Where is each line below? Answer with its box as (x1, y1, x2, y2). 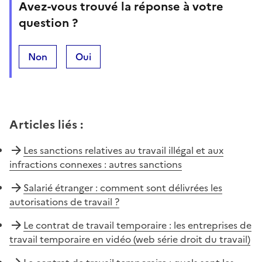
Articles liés (9, 115, 77, 133)
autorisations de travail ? (9, 194, 119, 209)
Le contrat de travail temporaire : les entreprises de (23, 218, 251, 232)
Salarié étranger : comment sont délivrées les (23, 180, 222, 195)
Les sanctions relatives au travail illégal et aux (23, 143, 223, 157)
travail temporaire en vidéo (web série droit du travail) (9, 232, 250, 246)
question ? (19, 13, 78, 32)
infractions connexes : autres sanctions (9, 157, 182, 171)
